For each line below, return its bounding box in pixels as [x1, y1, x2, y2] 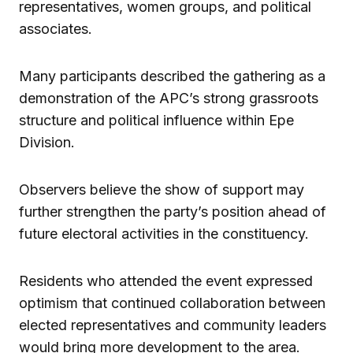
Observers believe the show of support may [19, 181, 304, 199]
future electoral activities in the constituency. [19, 225, 309, 243]
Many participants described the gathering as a [19, 68, 325, 85]
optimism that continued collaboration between [19, 295, 325, 312]
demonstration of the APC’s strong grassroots [19, 90, 318, 107]
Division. [19, 134, 75, 151]
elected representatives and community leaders [19, 317, 326, 334]
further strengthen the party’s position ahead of [19, 203, 326, 221]
